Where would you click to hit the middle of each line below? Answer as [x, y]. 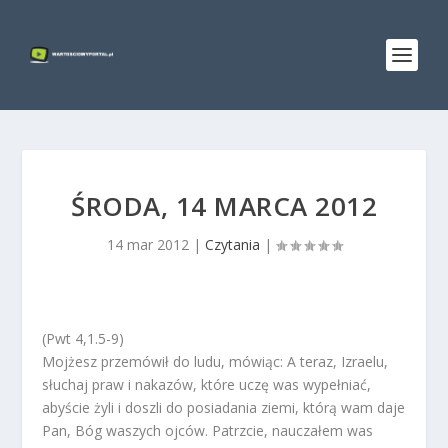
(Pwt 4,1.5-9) [83, 338]
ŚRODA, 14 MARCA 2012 [224, 206]
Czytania [232, 244]
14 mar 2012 [147, 244]
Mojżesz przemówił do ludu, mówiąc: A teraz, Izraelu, [215, 361]
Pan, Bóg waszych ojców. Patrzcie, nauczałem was [208, 430]
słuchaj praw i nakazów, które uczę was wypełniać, [207, 384]
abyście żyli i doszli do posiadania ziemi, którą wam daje [224, 407]
